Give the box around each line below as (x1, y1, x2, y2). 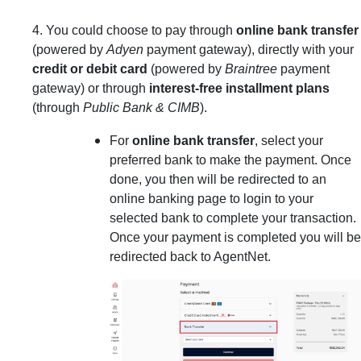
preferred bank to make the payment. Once (110, 152, 351, 167)
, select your (255, 133, 323, 147)
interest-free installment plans (149, 81, 330, 95)
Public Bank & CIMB (83, 100, 200, 114)
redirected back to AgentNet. (110, 249, 271, 263)
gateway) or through (32, 81, 149, 95)
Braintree (225, 61, 277, 76)
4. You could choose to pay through (32, 23, 236, 37)
